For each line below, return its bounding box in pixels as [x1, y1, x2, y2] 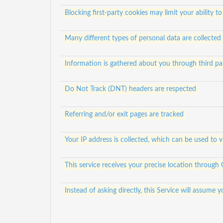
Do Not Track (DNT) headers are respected [64, 86, 196, 93]
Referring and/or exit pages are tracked [64, 111, 184, 118]
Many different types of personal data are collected [64, 35, 221, 42]
